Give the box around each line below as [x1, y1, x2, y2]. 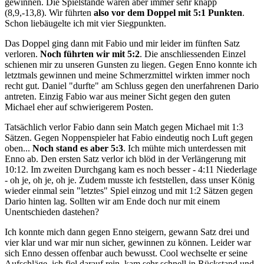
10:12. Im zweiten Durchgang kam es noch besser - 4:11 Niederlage [5, 164, 257, 174]
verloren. [5, 48, 40, 59]
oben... [5, 143, 32, 153]
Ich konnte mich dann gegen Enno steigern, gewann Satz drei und [5, 226, 249, 237]
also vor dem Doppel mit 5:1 [94, 7, 206, 18]
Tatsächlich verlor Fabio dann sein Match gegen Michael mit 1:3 [5, 121, 243, 132]
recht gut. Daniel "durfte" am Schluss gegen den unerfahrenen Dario [5, 80, 259, 91]
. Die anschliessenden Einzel [140, 48, 246, 59]
